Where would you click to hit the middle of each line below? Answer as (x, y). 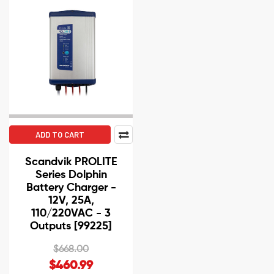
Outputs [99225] (71, 227)
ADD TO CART (60, 135)
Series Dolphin (71, 175)
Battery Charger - (71, 188)
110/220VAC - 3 (71, 214)
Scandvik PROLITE (71, 162)
